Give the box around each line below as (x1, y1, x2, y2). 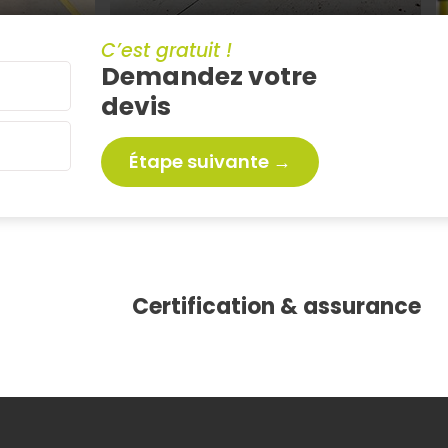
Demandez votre (101, 59, 317, 94)
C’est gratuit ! (101, 37, 232, 64)
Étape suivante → (129, 149, 291, 174)
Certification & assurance (132, 291, 421, 322)
